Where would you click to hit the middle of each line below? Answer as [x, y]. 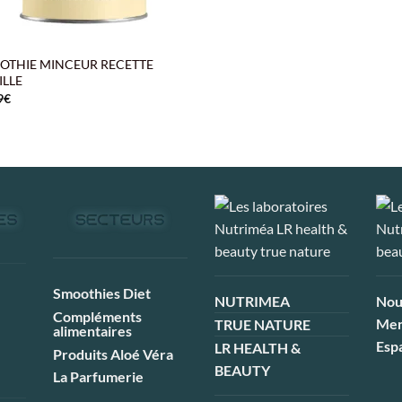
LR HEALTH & [258, 348]
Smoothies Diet [102, 293]
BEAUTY [242, 371]
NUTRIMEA [252, 301]
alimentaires [92, 330]
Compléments [97, 316]
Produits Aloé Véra [113, 354]
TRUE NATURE [262, 325]
